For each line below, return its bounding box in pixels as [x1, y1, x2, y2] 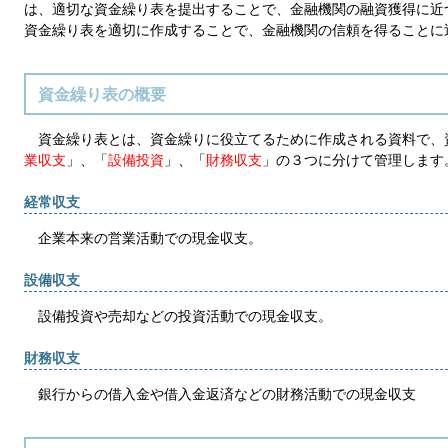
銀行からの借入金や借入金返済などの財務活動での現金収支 [24, 386, 416, 403]
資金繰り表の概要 [38, 84, 166, 103]
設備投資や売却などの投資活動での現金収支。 [24, 308, 332, 325]
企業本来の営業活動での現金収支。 [24, 229, 262, 246]
